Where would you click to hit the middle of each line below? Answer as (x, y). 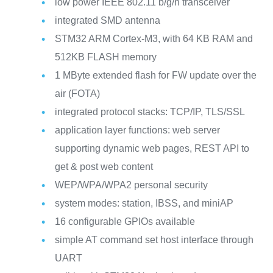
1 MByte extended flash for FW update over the (155, 75)
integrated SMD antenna (107, 20)
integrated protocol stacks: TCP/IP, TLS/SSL (150, 112)
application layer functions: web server (137, 130)
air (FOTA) (77, 93)
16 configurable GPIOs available (125, 221)
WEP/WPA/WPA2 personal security (131, 185)
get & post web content (104, 166)
